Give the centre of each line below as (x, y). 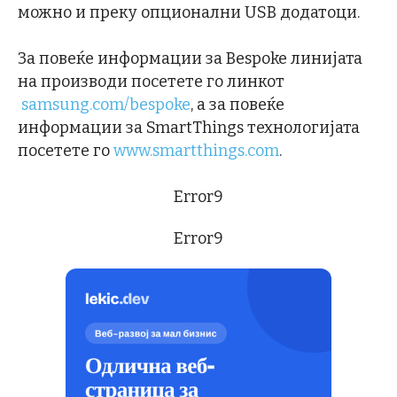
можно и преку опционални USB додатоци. (189, 12)
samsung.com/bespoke (106, 104)
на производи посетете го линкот (151, 81)
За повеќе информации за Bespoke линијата (190, 58)
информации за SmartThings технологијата (189, 127)
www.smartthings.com (196, 150)
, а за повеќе (237, 104)
